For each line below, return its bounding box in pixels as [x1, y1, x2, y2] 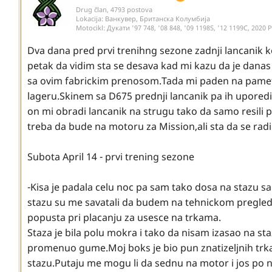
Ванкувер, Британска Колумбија [105, 13, 210, 23]
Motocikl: [76, 22, 107, 32]
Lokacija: [76, 13, 105, 23]
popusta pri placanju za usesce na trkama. [27, 210, 221, 224]
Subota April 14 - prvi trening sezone [27, 149, 194, 163]
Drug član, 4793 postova [76, 4, 152, 14]
